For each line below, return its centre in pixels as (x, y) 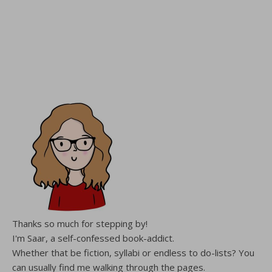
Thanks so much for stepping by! (80, 223)
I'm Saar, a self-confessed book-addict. (93, 238)
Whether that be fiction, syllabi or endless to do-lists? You (133, 252)
